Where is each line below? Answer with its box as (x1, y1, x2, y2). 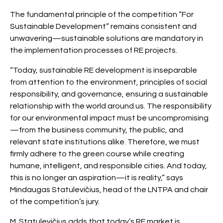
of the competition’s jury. (10, 198, 100, 206)
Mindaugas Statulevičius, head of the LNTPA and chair (10, 186, 208, 194)
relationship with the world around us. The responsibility (10, 102, 212, 110)
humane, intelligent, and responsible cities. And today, (10, 162, 207, 170)
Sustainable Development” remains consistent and (10, 22, 197, 30)
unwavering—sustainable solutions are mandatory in (10, 34, 203, 42)
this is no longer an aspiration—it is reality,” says (10, 174, 183, 182)
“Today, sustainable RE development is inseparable (10, 66, 197, 74)
